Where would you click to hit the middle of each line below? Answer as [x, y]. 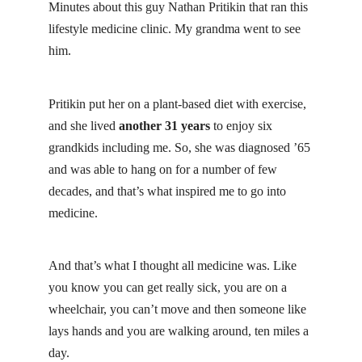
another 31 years [164, 125]
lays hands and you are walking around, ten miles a [179, 331]
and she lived [84, 125]
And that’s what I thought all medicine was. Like [173, 266]
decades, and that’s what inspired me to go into [167, 191]
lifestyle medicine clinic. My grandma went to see [175, 29]
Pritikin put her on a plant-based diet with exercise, [177, 103]
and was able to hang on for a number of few [163, 169]
